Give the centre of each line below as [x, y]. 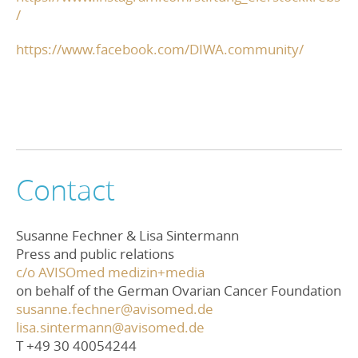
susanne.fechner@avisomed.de [115, 308]
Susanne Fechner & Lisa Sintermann [127, 235]
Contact [66, 189]
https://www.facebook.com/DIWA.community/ [160, 49]
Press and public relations [95, 253]
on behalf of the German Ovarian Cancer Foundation [179, 290]
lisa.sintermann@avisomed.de [110, 327]
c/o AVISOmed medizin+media [110, 272]
